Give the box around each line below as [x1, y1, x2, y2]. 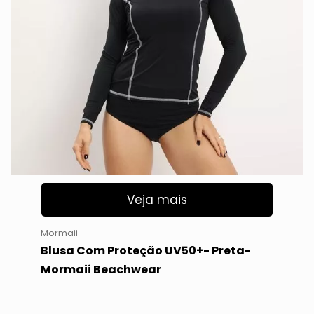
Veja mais [127, 191, 187, 209]
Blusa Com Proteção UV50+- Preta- [40, 242, 251, 259]
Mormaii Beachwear [40, 261, 161, 278]
